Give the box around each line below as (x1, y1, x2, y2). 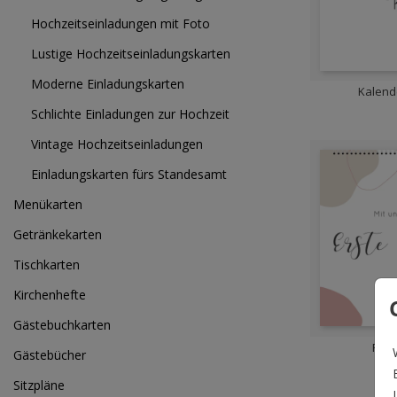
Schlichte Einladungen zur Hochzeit (31, 105, 230, 122)
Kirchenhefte (13, 286, 86, 303)
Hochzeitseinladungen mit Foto (31, 15, 210, 32)
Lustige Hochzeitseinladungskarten (31, 45, 230, 62)
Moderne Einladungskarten (31, 75, 184, 92)
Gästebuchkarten (13, 316, 111, 333)
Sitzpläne (13, 377, 65, 393)
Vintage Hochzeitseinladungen (31, 136, 203, 152)
